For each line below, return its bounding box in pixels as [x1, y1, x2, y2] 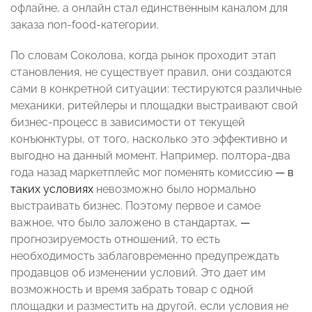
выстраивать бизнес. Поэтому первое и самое [10, 199, 260, 213]
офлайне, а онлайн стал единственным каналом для [10, 1, 288, 15]
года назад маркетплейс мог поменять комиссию [10, 166, 275, 180]
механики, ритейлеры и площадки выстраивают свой [10, 99, 298, 113]
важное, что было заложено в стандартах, [10, 216, 240, 230]
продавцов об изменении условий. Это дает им [10, 266, 265, 280]
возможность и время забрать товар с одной [10, 283, 253, 297]
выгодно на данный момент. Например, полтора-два [10, 149, 290, 163]
